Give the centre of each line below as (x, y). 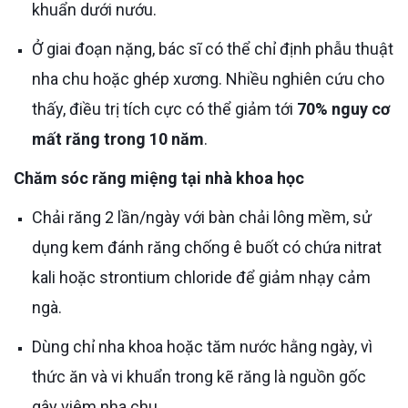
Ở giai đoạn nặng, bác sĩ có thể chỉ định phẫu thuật (37, 48)
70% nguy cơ (343, 108)
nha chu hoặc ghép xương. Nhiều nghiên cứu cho (208, 78)
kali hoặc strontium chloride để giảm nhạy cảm (201, 277)
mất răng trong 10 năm (118, 138)
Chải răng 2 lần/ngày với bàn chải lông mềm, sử (37, 217)
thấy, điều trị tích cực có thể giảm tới (164, 108)
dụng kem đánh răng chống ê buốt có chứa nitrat (207, 247)
